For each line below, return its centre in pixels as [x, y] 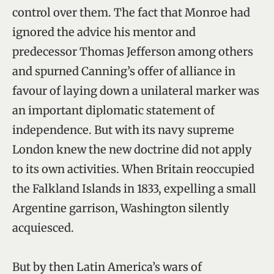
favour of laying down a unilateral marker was [136, 91]
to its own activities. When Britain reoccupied [133, 169]
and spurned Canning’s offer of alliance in [124, 71]
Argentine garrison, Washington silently [121, 208]
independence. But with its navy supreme [123, 130]
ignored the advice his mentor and [104, 32]
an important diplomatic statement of [113, 110]
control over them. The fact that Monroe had [131, 12]
